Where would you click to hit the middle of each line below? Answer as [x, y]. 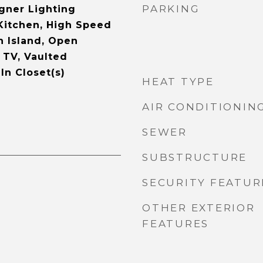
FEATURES [176, 224]
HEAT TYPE [178, 82]
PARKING [171, 9]
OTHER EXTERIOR [199, 208]
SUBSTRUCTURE [195, 157]
